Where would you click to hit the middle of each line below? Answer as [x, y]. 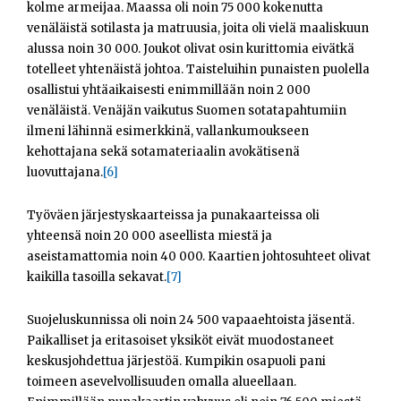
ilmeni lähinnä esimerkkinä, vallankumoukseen [168, 132]
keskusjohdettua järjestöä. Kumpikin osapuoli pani [176, 362]
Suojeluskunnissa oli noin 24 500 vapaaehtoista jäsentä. [191, 320]
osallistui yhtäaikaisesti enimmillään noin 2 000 [169, 90]
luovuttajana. [65, 173]
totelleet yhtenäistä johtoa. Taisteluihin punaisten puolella [198, 70]
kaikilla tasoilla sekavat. [97, 277]
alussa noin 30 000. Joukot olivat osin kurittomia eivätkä [191, 49]
